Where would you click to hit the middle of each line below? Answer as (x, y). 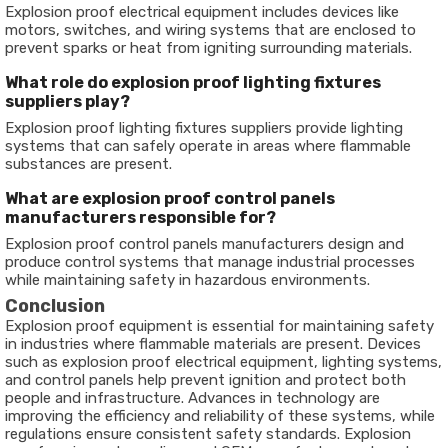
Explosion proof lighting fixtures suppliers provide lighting (204, 128)
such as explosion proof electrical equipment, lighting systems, (223, 362)
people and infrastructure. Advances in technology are (192, 398)
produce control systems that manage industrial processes (210, 262)
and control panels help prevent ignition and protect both (205, 380)
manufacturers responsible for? (140, 217)
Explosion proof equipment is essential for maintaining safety (219, 326)
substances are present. (88, 164)
